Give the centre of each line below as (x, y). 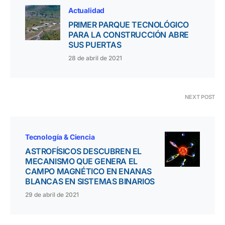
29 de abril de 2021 (52, 195)
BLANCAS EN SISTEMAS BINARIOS (90, 182)
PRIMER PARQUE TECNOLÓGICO (129, 25)
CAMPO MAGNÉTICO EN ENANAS (89, 172)
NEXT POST (200, 97)
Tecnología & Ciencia (60, 137)
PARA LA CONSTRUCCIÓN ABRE (129, 35)
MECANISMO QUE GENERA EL (81, 161)
